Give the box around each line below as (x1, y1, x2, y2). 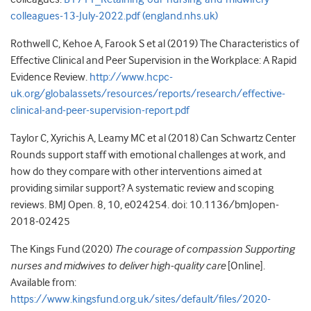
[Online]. (226, 259, 265, 272)
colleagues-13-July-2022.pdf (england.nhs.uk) (10, 9, 218, 22)
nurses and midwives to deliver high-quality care (10, 259, 226, 272)
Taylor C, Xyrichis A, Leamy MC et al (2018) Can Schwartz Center (10, 131, 296, 144)
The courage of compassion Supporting (115, 242, 294, 255)
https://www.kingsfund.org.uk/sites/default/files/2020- (10, 292, 271, 305)
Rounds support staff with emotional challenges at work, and (10, 148, 285, 161)
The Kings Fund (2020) (10, 242, 115, 255)
